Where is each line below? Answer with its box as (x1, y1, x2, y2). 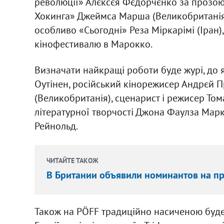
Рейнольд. (34, 119, 78, 132)
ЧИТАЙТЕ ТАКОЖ (46, 155, 98, 165)
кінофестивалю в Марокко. (34, 37, 152, 50)
